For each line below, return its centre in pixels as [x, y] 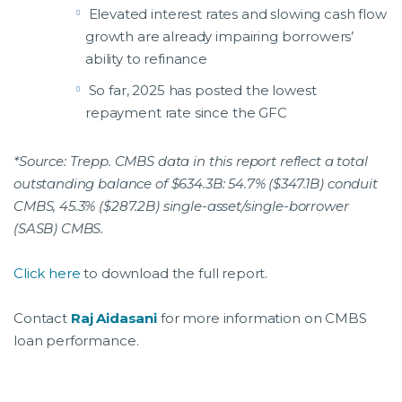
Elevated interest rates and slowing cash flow [237, 14]
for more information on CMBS [263, 319]
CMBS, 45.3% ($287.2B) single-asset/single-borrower [181, 206]
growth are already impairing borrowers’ [220, 37]
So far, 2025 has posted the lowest [202, 91]
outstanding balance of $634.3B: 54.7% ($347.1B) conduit [196, 184]
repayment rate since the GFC [186, 113]
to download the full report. [174, 274]
